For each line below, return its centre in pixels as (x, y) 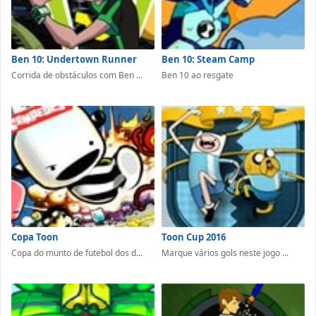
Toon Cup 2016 (194, 237)
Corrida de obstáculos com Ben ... (77, 75)
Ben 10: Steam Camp (208, 60)
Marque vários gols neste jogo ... (225, 253)
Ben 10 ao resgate (197, 75)
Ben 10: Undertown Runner (74, 60)
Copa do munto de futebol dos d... (77, 253)
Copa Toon (35, 237)
